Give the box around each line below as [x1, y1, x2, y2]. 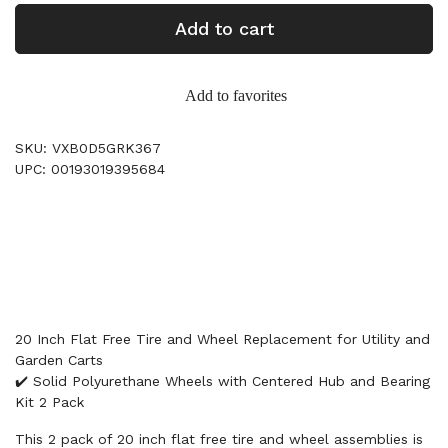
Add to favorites [185, 87, 287, 104]
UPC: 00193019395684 [15, 161, 165, 177]
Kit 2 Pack [15, 394, 84, 410]
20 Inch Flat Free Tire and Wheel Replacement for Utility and [15, 331, 430, 347]
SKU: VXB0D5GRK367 [15, 140, 161, 156]
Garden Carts [15, 352, 103, 368]
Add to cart [174, 18, 274, 39]
